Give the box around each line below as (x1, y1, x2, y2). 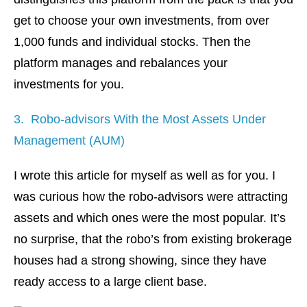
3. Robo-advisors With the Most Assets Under (14, 112, 266, 127)
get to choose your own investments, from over (14, 14, 269, 28)
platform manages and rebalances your (14, 56, 228, 71)
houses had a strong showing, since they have (14, 254, 267, 268)
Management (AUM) (14, 134, 125, 148)
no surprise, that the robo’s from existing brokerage (14, 232, 292, 247)
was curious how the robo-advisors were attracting (14, 190, 288, 204)
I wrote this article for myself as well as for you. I (14, 169, 275, 183)
